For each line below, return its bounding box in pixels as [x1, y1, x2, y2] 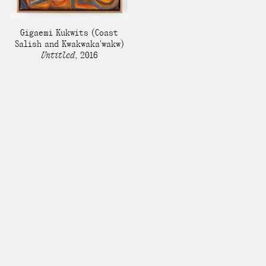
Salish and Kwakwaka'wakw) [14, 39, 124, 50]
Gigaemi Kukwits [20, 27, 88, 39]
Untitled [40, 50, 75, 61]
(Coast [88, 27, 118, 39]
